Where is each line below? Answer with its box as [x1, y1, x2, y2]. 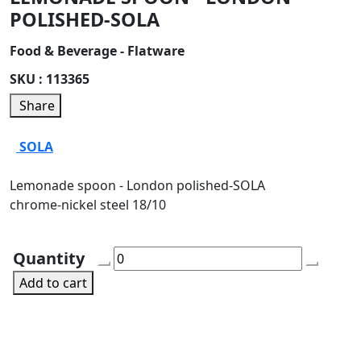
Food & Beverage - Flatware [10, 42, 185, 60]
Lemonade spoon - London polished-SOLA [10, 176, 265, 195]
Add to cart [19, 274, 87, 293]
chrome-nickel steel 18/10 [10, 196, 166, 214]
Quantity [13, 247, 85, 270]
